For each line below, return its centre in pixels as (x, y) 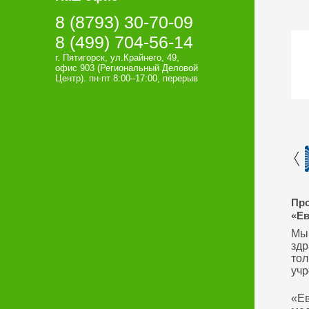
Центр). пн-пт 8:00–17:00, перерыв (126, 78)
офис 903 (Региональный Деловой (126, 68)
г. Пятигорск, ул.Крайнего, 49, (117, 58)
